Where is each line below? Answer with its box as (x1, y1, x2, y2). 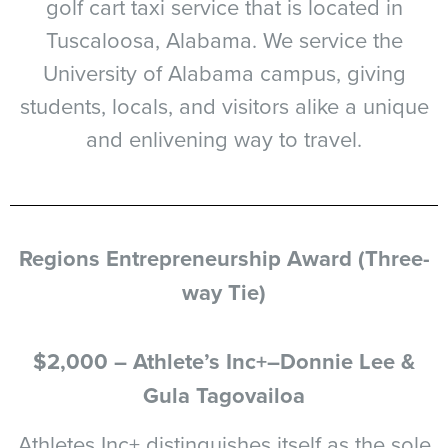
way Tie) (182, 276, 266, 308)
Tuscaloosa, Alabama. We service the (45, 24, 403, 55)
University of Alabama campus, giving (42, 57, 406, 88)
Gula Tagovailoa (143, 379, 305, 411)
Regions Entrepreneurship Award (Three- (18, 242, 430, 274)
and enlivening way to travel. (86, 123, 362, 154)
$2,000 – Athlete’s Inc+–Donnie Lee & (33, 345, 415, 377)
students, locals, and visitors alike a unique (19, 90, 429, 121)
